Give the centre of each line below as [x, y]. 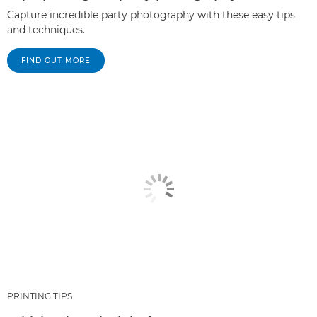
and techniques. [46, 29]
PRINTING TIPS [40, 296]
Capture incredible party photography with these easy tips [151, 15]
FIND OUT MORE [56, 60]
